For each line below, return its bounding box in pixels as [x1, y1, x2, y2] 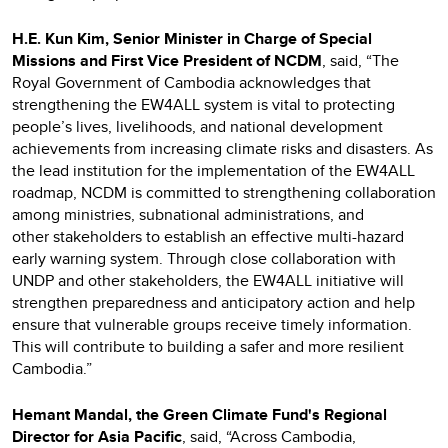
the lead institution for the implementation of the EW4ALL [12, 158, 415, 182]
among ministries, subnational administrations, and [12, 202, 364, 226]
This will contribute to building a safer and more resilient [12, 334, 404, 358]
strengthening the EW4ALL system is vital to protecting [12, 92, 395, 116]
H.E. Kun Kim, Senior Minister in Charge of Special [12, 26, 372, 50]
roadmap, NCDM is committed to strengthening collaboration [12, 180, 436, 204]
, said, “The [322, 48, 399, 72]
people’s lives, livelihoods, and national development [12, 114, 383, 138]
